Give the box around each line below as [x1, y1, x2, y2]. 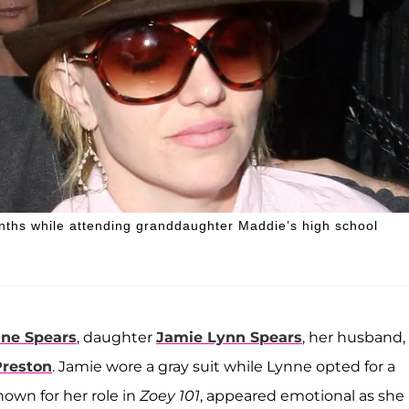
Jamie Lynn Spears [156, 328, 302, 346]
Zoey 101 [140, 386, 200, 404]
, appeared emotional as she [200, 386, 404, 404]
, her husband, [302, 328, 405, 346]
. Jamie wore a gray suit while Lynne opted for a [52, 357, 395, 375]
